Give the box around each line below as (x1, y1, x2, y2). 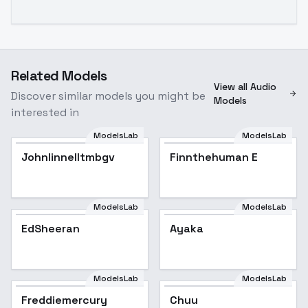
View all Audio (213, 80, 276, 93)
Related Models (11, 67, 107, 85)
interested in (11, 105, 79, 120)
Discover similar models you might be (11, 89, 206, 103)
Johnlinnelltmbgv (21, 150, 115, 164)
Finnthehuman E (170, 150, 258, 164)
